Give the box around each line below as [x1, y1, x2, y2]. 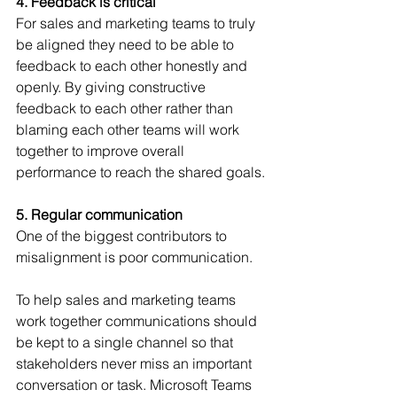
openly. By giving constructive [16, 78, 209, 96]
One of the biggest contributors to [16, 227, 230, 245]
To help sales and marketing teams [16, 291, 239, 308]
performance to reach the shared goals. [16, 163, 265, 181]
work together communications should [16, 312, 261, 330]
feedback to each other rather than [16, 99, 237, 117]
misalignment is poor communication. [16, 248, 256, 266]
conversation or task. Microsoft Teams [16, 376, 255, 393]
